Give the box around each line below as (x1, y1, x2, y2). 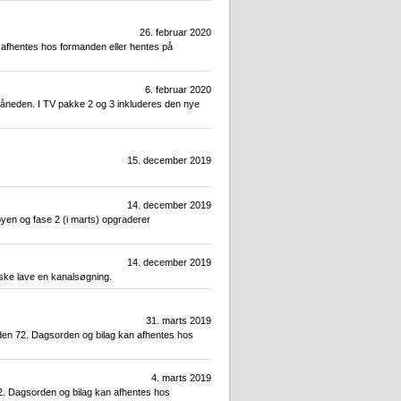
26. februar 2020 (140, 27, 211, 38)
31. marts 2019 (146, 315, 211, 327)
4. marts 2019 (151, 372, 211, 384)
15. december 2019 (127, 155, 211, 166)
